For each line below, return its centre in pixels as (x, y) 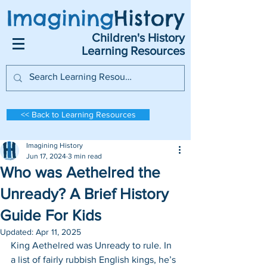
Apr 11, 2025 (58, 232)
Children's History (138, 38)
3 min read (85, 156)
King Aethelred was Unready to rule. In (92, 245)
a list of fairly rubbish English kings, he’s (94, 260)
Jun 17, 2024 (46, 156)
